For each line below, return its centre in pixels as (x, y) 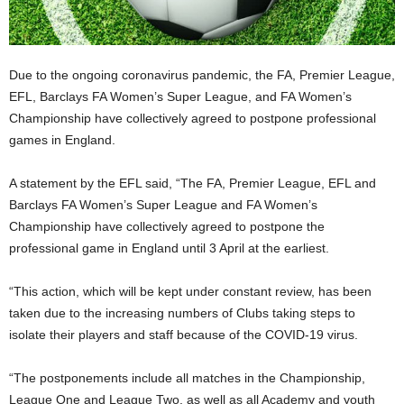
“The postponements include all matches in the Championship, (187, 378)
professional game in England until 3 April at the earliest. (169, 248)
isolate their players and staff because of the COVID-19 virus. (184, 335)
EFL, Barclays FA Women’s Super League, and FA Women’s (180, 96)
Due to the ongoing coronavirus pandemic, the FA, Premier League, (202, 75)
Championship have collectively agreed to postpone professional (193, 118)
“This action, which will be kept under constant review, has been (190, 291)
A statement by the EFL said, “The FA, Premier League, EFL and (193, 183)
